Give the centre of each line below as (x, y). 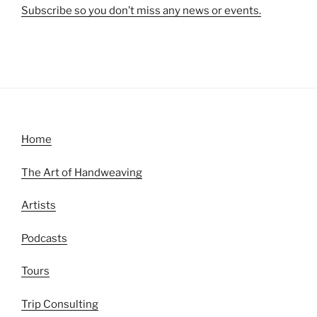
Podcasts (44, 238)
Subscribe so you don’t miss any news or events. (141, 10)
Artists (39, 206)
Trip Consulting (60, 304)
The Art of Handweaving (82, 172)
